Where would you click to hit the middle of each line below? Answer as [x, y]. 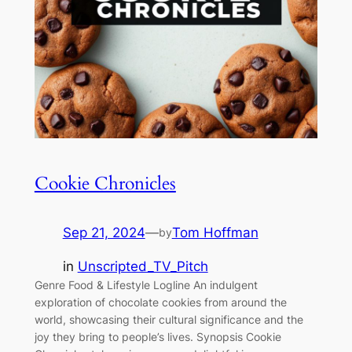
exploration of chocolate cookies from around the [160, 302]
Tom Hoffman [215, 232]
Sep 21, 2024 [104, 232]
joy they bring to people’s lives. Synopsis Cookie [158, 336]
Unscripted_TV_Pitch [143, 266]
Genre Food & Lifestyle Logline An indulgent [146, 284]
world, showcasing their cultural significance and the [169, 319]
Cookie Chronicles [105, 183]
